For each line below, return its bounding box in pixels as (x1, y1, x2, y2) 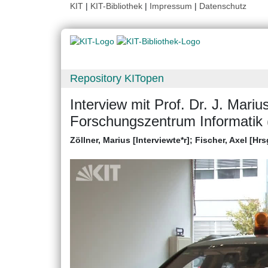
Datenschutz (199, 1, 246, 11)
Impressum (150, 1, 192, 11)
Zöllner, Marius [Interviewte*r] (70, 135, 190, 145)
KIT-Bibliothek (90, 1, 145, 11)
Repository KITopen (70, 72, 164, 85)
